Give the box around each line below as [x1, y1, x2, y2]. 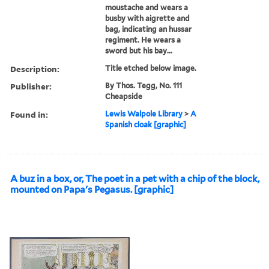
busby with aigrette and [105, 13, 190, 23]
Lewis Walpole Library [105, 109, 183, 118]
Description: [10, 62, 59, 74]
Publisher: [10, 80, 52, 92]
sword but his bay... [105, 46, 173, 55]
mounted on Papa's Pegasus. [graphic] [10, 184, 174, 195]
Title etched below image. [105, 63, 197, 73]
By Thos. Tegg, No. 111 [105, 80, 183, 90]
